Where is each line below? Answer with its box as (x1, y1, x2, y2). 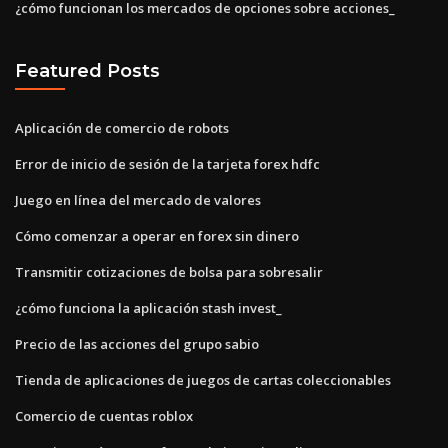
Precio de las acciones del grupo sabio (15, 334, 259, 353)
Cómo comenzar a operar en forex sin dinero (15, 226, 299, 245)
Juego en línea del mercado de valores (15, 190, 261, 209)
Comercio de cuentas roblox (15, 406, 193, 425)
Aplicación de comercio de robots (15, 118, 229, 137)
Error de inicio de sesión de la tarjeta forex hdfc (15, 154, 320, 173)
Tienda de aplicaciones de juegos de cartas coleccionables (15, 370, 391, 389)
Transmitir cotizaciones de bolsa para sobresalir (15, 262, 323, 281)
